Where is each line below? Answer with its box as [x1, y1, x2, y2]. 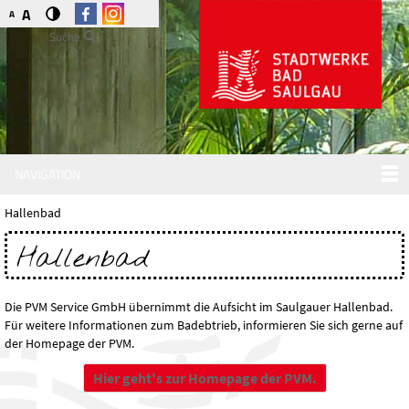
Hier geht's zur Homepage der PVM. [92, 369, 317, 388]
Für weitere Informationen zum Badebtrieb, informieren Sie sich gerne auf [5, 317, 403, 334]
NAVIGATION [15, 164, 80, 184]
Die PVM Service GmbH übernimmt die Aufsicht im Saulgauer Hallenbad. [5, 299, 393, 316]
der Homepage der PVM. [5, 335, 134, 352]
